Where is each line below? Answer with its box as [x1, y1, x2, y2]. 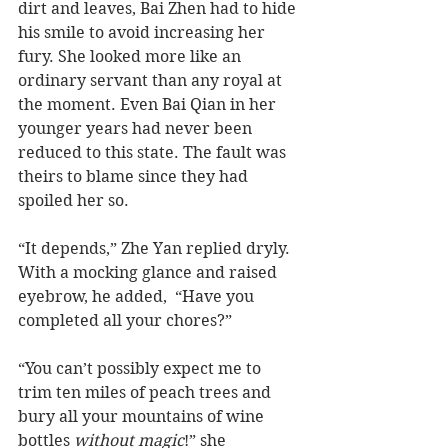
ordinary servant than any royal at [18, 71, 286, 91]
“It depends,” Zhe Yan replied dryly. [18, 239, 294, 259]
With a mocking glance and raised [18, 263, 281, 283]
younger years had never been [18, 119, 256, 139]
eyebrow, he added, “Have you [18, 287, 258, 307]
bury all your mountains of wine [18, 407, 268, 427]
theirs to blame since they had [18, 167, 252, 187]
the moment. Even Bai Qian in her [18, 95, 280, 115]
